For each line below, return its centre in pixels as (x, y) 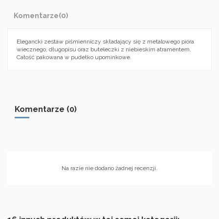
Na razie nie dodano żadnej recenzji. (109, 168)
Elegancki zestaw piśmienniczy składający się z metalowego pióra (105, 41)
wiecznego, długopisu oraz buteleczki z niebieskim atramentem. (104, 49)
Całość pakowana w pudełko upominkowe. (74, 57)
